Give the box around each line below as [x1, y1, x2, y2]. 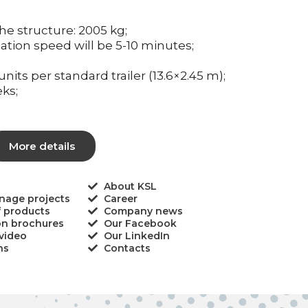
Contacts [103, 242, 151, 255]
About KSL [103, 180, 157, 193]
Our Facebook [103, 217, 177, 230]
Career [103, 192, 137, 206]
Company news [103, 205, 183, 218]
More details [9, 140, 75, 153]
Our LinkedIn [103, 230, 170, 243]
